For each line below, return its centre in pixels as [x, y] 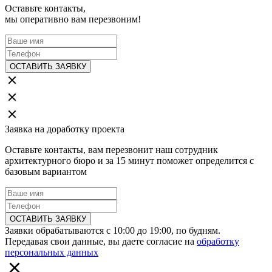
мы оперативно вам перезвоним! [73, 19]
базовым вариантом [46, 172]
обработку [218, 242]
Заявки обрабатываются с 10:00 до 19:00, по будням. [113, 231]
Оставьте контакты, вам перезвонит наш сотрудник [111, 150]
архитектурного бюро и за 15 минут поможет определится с [129, 161]
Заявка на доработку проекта [65, 129]
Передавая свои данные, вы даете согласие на [101, 242]
